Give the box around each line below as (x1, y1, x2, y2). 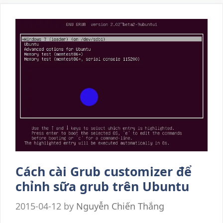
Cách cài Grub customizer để (15, 162, 192, 180)
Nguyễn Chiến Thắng (76, 200, 164, 212)
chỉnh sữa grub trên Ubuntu (15, 177, 189, 195)
